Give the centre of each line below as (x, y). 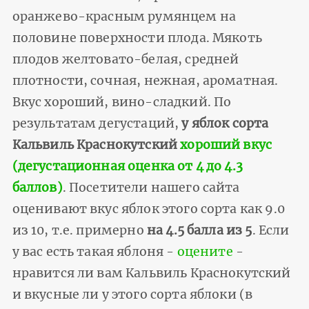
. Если (271, 231)
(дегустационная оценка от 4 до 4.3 (127, 167)
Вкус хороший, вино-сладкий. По (122, 102)
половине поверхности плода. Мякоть (137, 38)
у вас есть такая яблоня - (94, 252)
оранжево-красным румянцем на (124, 17)
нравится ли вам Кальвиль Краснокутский (151, 273)
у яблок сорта (225, 124)
